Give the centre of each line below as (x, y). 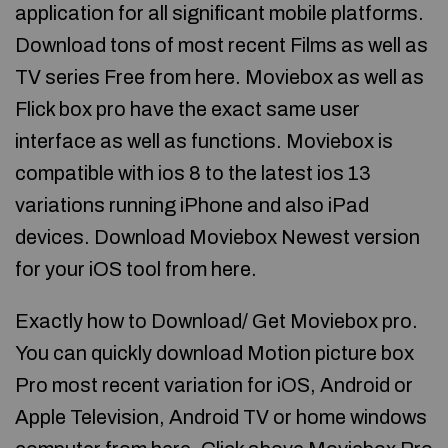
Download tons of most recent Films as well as (221, 45)
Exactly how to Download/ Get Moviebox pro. (216, 321)
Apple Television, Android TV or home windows (221, 417)
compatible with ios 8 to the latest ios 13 (193, 173)
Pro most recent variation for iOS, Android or (214, 385)
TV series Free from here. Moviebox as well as (219, 77)
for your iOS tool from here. (136, 269)
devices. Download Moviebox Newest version (217, 237)
